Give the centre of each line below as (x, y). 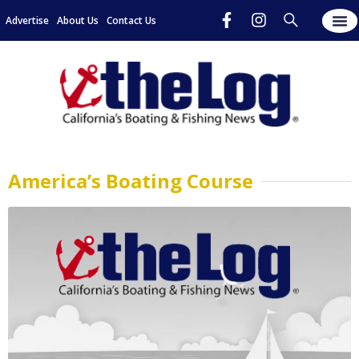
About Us (78, 20)
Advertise (27, 20)
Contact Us (131, 20)
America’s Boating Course (131, 181)
